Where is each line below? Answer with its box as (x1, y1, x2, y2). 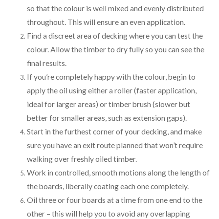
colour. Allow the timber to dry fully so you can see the (27, 44, 204, 54)
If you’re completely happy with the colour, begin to (27, 72, 196, 81)
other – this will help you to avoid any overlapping (27, 209, 190, 218)
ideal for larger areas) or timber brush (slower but (27, 99, 190, 109)
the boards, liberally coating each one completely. (27, 181, 189, 191)
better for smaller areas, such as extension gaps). (27, 113, 187, 122)
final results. (27, 58, 66, 67)
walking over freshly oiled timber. (27, 154, 137, 163)
